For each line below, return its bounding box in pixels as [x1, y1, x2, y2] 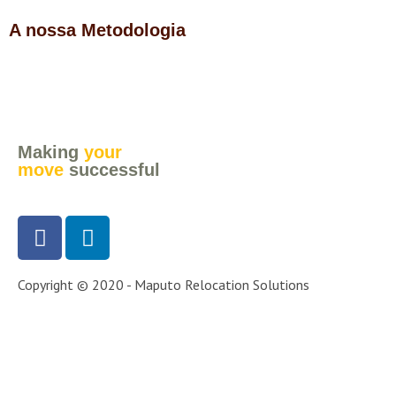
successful [69, 160, 160, 179]
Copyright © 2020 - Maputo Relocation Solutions [18, 276, 309, 293]
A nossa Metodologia [9, 20, 186, 40]
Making [18, 142, 79, 162]
